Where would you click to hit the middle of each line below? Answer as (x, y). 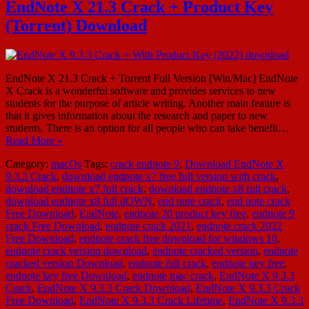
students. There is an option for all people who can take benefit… (147, 128)
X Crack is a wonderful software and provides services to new (141, 90)
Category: (28, 163)
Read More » (34, 140)
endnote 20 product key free (185, 213)
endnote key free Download (66, 275)
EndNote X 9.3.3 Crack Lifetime (151, 300)
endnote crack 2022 (239, 226)
